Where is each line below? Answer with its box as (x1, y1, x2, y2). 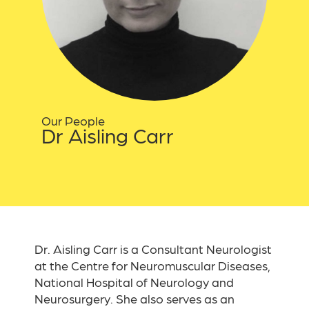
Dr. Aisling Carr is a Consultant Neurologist (34, 241, 272, 257)
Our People (41, 112, 105, 129)
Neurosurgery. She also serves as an (34, 290, 235, 307)
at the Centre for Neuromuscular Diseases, (34, 257, 270, 274)
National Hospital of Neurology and (34, 274, 234, 290)
